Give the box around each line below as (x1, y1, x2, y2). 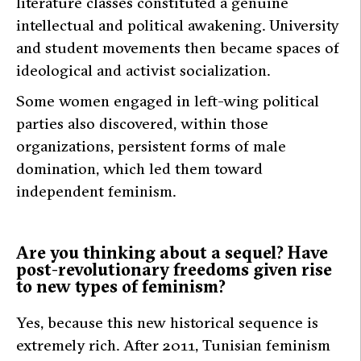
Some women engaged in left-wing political (16, 91, 319, 111)
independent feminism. (16, 181, 176, 201)
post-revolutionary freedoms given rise (16, 258, 332, 280)
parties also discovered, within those (16, 114, 268, 134)
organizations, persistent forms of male (16, 136, 286, 156)
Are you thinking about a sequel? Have (16, 241, 328, 263)
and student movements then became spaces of (16, 38, 339, 58)
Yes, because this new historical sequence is (16, 312, 318, 332)
